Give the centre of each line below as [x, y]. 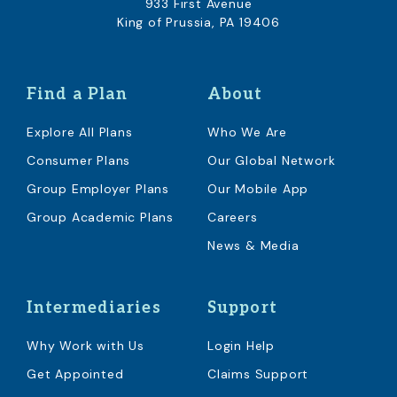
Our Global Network [272, 161]
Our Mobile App [258, 189]
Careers [233, 218]
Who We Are [247, 132]
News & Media [253, 246]
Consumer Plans [79, 161]
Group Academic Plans [100, 218]
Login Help [241, 346]
